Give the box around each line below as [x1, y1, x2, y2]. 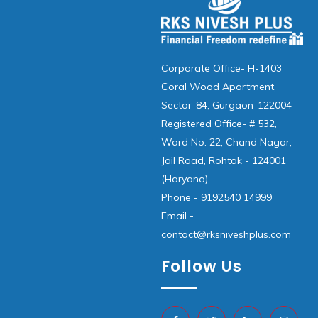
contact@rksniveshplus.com [161, 228, 291, 241]
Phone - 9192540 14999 [161, 191, 272, 204]
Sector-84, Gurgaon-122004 [161, 99, 292, 111]
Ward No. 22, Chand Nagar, [161, 136, 292, 148]
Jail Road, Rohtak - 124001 [161, 154, 286, 167]
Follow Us [161, 256, 242, 278]
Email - [161, 209, 194, 222]
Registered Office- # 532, [161, 117, 277, 130]
